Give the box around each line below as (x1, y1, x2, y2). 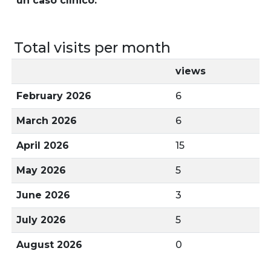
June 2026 (16, 189, 70, 201)
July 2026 (16, 214, 66, 226)
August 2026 (16, 239, 82, 250)
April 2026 (16, 140, 69, 151)
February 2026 (16, 90, 91, 102)
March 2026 (16, 115, 77, 126)
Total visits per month (14, 39, 171, 56)
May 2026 (16, 165, 66, 176)
